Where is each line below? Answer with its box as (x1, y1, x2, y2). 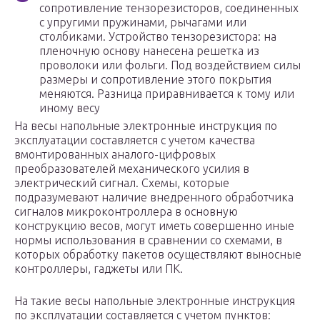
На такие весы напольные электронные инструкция (14, 294, 295, 308)
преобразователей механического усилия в (14, 162, 249, 176)
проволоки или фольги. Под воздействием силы (39, 59, 301, 72)
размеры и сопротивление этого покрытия (39, 73, 271, 86)
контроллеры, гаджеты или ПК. (14, 262, 183, 276)
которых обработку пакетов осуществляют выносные (14, 248, 301, 261)
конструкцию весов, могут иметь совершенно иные (14, 219, 294, 233)
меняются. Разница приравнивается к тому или (39, 87, 294, 101)
